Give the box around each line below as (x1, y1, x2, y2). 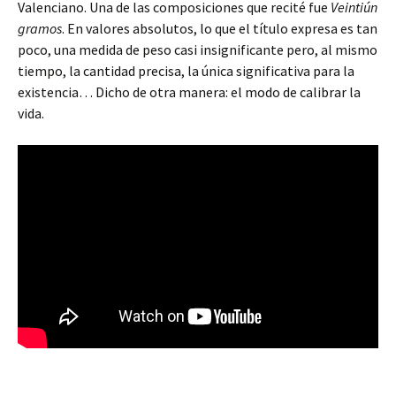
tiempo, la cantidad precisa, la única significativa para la (18, 62, 354, 80)
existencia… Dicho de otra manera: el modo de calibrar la (18, 83, 361, 101)
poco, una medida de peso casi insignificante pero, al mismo (18, 41, 377, 58)
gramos (18, 19, 62, 37)
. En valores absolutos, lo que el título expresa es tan (62, 19, 377, 37)
